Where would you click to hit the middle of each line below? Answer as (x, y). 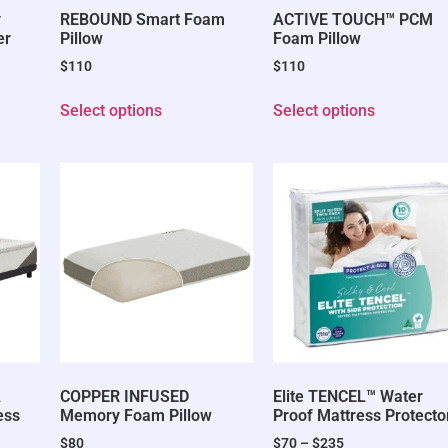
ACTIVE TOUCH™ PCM (352, 20)
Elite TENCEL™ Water (347, 397)
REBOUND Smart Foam (142, 20)
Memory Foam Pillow (135, 416)
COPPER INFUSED (124, 397)
